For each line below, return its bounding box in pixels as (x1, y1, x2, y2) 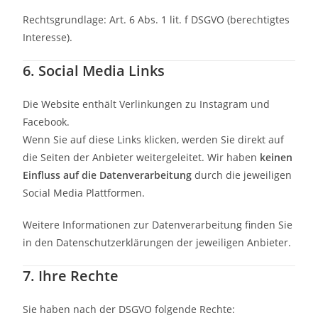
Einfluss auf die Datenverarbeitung (23, 168, 192, 182)
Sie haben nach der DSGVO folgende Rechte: (23, 302, 236, 316)
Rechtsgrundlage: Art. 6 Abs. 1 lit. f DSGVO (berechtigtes (23, 13, 290, 26)
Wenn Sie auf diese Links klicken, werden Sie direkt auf (23, 133, 285, 146)
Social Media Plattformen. (23, 186, 146, 199)
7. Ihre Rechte (23, 266, 119, 285)
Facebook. (23, 115, 70, 128)
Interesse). (23, 31, 73, 44)
